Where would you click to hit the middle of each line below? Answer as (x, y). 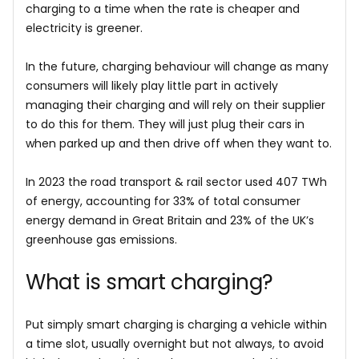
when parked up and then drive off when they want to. (179, 143)
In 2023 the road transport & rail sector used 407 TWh (176, 182)
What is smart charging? (149, 282)
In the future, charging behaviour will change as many (177, 67)
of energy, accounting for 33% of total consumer (163, 201)
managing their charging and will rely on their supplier (175, 105)
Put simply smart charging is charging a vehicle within (176, 325)
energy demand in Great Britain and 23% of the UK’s (170, 220)
